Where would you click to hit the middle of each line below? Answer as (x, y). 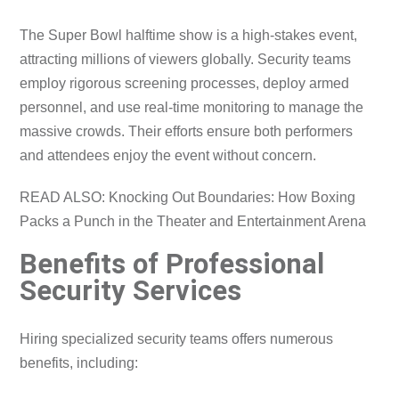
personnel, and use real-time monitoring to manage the (192, 107)
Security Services (131, 290)
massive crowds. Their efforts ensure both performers (187, 131)
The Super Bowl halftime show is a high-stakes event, (189, 35)
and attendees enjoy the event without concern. (168, 155)
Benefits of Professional (172, 264)
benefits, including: (79, 363)
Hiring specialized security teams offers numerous (177, 339)
